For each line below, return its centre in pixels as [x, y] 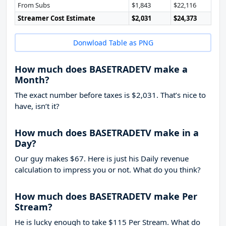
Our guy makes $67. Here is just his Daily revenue [102, 159]
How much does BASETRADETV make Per [106, 196]
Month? [32, 80]
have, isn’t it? [37, 106]
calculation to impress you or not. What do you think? [108, 170]
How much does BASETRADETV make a [101, 69]
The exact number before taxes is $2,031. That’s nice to [110, 95]
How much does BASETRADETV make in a [107, 133]
